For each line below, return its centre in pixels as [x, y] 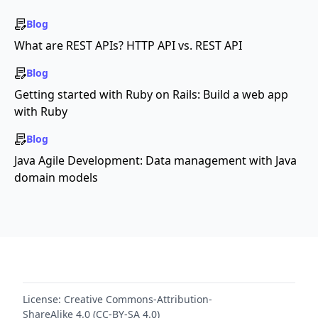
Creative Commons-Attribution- [138, 299]
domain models [56, 177]
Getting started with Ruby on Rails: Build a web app [151, 94]
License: [42, 299]
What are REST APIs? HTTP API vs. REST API [128, 45]
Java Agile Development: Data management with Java [155, 160]
